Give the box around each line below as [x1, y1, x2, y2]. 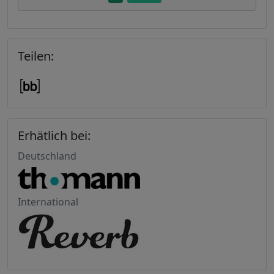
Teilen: [18, 48, 54, 65]
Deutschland [18, 149, 76, 163]
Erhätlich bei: [18, 127, 91, 144]
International [18, 195, 78, 209]
